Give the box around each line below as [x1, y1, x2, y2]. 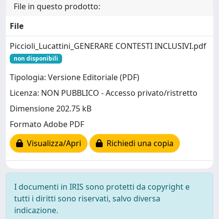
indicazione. [14, 204, 58, 216]
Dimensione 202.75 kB [10, 103, 91, 114]
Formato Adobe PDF [10, 119, 84, 130]
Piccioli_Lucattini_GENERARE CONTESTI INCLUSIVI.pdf [10, 40, 206, 51]
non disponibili [13, 54, 58, 63]
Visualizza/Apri [23, 138, 81, 149]
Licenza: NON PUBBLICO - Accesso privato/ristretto [10, 88, 197, 99]
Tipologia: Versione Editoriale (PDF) [10, 72, 139, 83]
